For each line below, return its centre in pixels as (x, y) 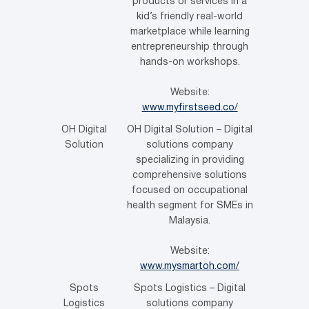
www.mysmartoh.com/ (190, 266)
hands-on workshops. (190, 62)
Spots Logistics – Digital (190, 288)
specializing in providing (190, 160)
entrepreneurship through (190, 47)
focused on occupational (190, 190)
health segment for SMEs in (190, 206)
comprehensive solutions (190, 175)
